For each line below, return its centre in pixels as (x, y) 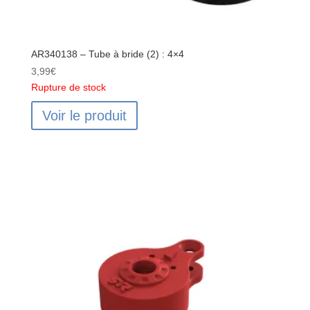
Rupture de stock (68, 88)
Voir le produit (84, 116)
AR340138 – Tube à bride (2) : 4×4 (107, 54)
